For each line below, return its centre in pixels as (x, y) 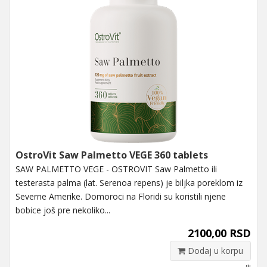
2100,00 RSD (219, 233)
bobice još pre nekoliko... (63, 210)
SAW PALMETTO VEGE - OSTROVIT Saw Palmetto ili (116, 169)
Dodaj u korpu (214, 250)
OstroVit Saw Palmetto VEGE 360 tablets (112, 155)
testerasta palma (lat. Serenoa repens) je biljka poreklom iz (129, 182)
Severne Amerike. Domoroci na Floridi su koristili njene (121, 196)
